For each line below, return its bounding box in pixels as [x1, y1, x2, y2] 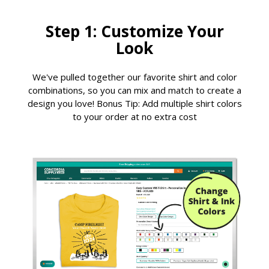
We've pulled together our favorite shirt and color [32, 70, 237, 83]
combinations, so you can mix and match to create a [28, 83, 241, 96]
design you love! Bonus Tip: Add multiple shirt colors [27, 97, 242, 109]
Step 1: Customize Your [45, 20, 224, 43]
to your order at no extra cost [72, 110, 197, 122]
